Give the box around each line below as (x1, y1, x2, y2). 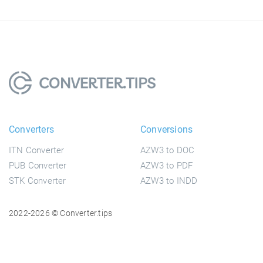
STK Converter (9, 176, 66, 186)
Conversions (140, 124, 193, 135)
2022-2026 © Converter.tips (9, 208, 113, 218)
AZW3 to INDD (140, 176, 198, 186)
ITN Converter (9, 145, 65, 156)
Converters (9, 124, 54, 135)
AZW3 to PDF (140, 160, 193, 171)
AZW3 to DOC (140, 145, 195, 156)
